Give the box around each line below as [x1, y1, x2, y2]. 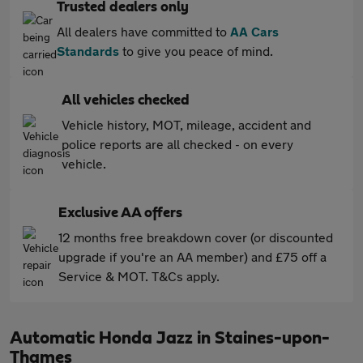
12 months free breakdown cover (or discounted [58, 229, 333, 245]
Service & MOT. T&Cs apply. [58, 268, 220, 284]
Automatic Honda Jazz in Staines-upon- [10, 329, 330, 347]
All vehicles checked [62, 93, 190, 108]
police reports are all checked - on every [62, 136, 293, 152]
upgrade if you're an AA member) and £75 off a [58, 249, 327, 264]
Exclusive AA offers [58, 206, 182, 220]
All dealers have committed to [57, 23, 230, 39]
